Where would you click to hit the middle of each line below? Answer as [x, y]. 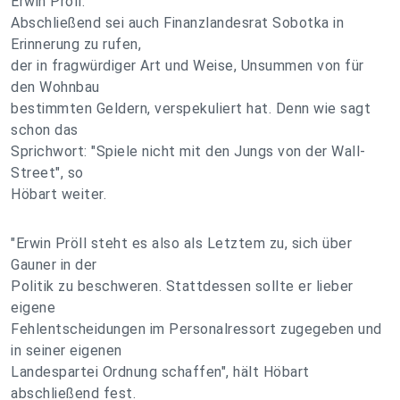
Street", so [47, 173]
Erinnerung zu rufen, [76, 44]
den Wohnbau [55, 87]
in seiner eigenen [67, 350]
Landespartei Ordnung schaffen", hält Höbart [160, 372]
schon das [45, 130]
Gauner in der [54, 265]
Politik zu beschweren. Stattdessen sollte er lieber [182, 286]
